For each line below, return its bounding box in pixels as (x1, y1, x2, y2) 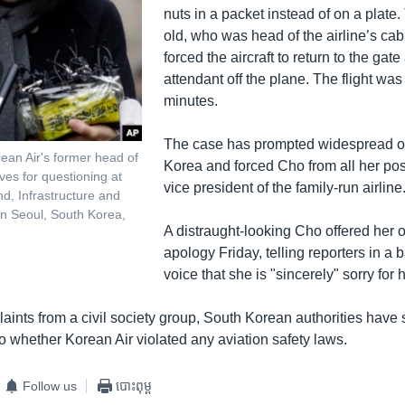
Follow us (23, 378, 78, 393)
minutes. (163, 93, 218, 109)
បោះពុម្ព (116, 378, 153, 393)
